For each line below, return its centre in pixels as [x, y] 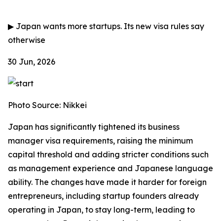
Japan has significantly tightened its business [94, 127]
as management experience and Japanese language [110, 168]
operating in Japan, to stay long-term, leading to [101, 210]
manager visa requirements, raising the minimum [100, 141]
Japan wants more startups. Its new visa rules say [109, 26]
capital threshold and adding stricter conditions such [108, 154]
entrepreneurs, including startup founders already [103, 196]
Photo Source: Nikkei [47, 105]
